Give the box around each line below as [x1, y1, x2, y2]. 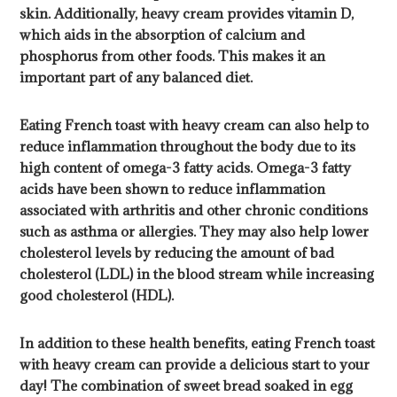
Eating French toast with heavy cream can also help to [19, 116, 370, 135]
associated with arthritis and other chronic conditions [19, 201, 369, 220]
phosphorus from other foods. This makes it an [19, 47, 326, 66]
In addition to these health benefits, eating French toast [19, 334, 376, 353]
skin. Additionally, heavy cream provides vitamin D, [19, 4, 354, 23]
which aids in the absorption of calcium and [19, 26, 306, 44]
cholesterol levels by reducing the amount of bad [19, 244, 335, 262]
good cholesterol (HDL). [19, 286, 175, 305]
